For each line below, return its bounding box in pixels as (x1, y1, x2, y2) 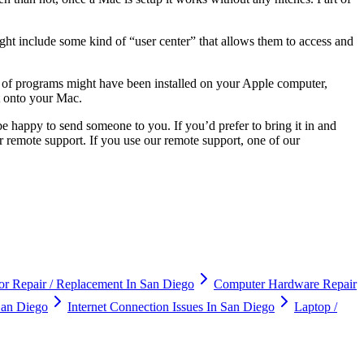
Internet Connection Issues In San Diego (67, 299, 275, 314)
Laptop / (294, 299, 337, 314)
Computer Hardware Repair (214, 276, 357, 291)
